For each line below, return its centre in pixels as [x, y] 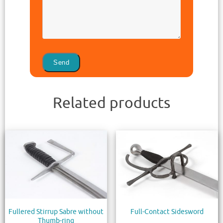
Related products [111, 103]
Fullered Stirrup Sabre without [56, 212]
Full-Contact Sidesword [167, 212]
